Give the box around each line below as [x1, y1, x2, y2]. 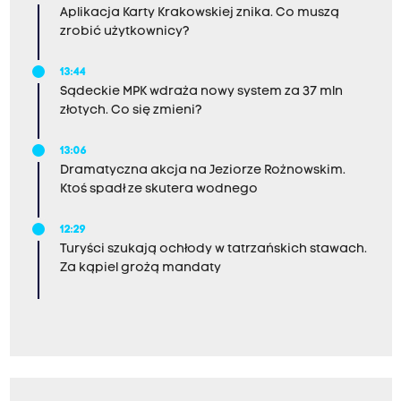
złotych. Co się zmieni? [59, 104, 202, 118]
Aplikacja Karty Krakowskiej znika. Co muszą [59, 6, 339, 21]
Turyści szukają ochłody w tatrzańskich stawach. [59, 243, 367, 257]
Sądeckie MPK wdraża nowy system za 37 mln [59, 85, 343, 99]
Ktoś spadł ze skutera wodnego [59, 183, 258, 197]
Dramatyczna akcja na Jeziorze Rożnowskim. [59, 164, 346, 178]
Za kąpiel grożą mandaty [59, 261, 221, 276]
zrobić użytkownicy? [59, 25, 190, 39]
